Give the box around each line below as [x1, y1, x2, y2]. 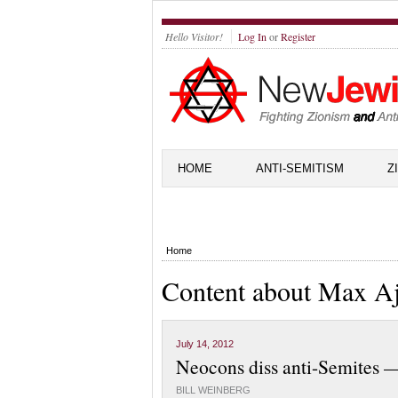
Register [281, 29, 315, 44]
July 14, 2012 [176, 338, 234, 349]
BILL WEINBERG [176, 385, 251, 395]
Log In [238, 29, 267, 44]
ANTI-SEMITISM [256, 162, 344, 175]
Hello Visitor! [165, 29, 223, 44]
